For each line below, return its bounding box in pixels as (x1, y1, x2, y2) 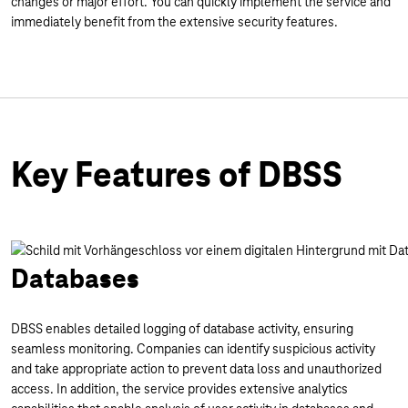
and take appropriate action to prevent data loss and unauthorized (11, 361, 382, 377)
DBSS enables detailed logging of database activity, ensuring (11, 321, 353, 337)
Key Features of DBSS (11, 153, 342, 197)
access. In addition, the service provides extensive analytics (11, 381, 348, 397)
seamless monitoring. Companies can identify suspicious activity (11, 341, 375, 357)
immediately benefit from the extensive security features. (11, 14, 338, 30)
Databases (11, 262, 139, 295)
